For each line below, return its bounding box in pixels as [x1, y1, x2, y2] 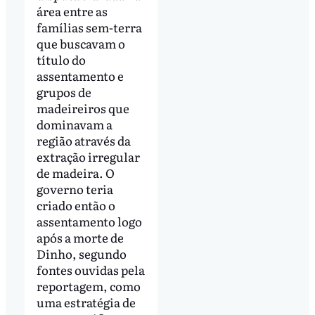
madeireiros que [36, 99, 129, 117]
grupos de [36, 83, 91, 101]
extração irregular [36, 148, 140, 166]
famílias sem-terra [36, 18, 142, 37]
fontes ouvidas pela [36, 261, 145, 279]
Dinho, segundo [36, 245, 127, 263]
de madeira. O [36, 164, 115, 182]
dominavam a [36, 115, 112, 134]
